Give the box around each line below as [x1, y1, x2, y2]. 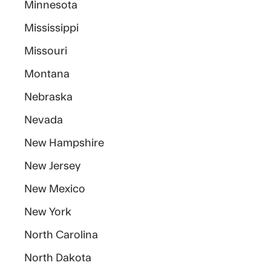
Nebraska [24, 92, 73, 102]
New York [24, 207, 72, 217]
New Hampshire [24, 138, 105, 148]
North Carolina [24, 230, 99, 240]
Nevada [24, 115, 64, 125]
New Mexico [24, 184, 86, 194]
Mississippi [24, 23, 79, 33]
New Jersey [24, 161, 81, 171]
